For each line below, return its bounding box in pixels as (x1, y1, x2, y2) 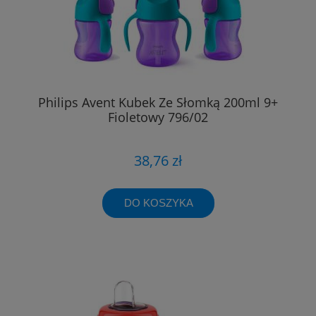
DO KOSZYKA (123, 197, 193, 209)
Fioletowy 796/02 (108, 108, 208, 126)
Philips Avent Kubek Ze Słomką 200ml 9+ (38, 93, 278, 111)
